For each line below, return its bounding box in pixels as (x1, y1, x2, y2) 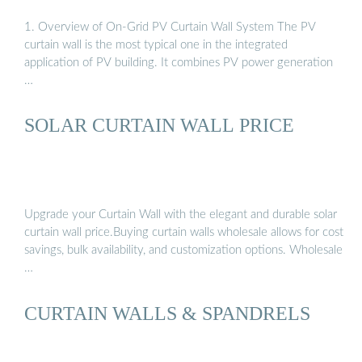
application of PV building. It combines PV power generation (24, 56, 333, 69)
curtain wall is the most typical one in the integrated (24, 38, 288, 51)
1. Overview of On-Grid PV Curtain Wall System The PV (24, 20, 316, 33)
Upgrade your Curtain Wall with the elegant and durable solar (24, 208, 337, 221)
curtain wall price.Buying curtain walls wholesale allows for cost (24, 226, 343, 239)
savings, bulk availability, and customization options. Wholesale (24, 244, 343, 257)
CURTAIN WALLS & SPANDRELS (24, 301, 310, 324)
